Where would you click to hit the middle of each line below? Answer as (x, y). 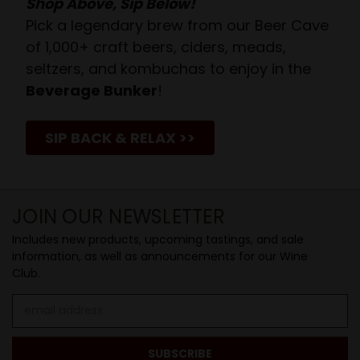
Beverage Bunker (91, 90)
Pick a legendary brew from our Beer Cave (177, 25)
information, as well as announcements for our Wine (160, 256)
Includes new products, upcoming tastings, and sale (158, 239)
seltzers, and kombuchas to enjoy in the (168, 68)
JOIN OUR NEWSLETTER (119, 216)
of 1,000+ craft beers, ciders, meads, (155, 47)
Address (34, 319)
